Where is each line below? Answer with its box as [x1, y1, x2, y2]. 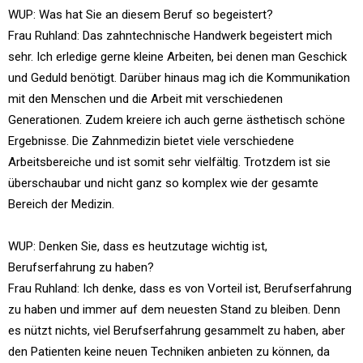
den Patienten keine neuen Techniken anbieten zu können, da [8, 344, 330, 359]
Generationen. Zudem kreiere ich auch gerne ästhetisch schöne [8, 113, 345, 127]
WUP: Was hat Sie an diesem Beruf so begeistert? [8, 7, 273, 22]
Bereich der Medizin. [8, 197, 114, 211]
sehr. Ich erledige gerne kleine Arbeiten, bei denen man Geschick [8, 49, 347, 64]
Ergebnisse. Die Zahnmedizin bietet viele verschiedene [8, 134, 294, 148]
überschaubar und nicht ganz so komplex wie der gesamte [8, 176, 318, 190]
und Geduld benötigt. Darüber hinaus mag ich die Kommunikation [8, 70, 350, 85]
